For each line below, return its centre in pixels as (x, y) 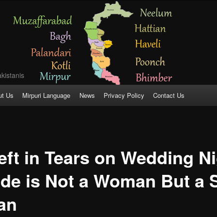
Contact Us (169, 95)
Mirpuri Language (46, 95)
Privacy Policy (124, 95)
